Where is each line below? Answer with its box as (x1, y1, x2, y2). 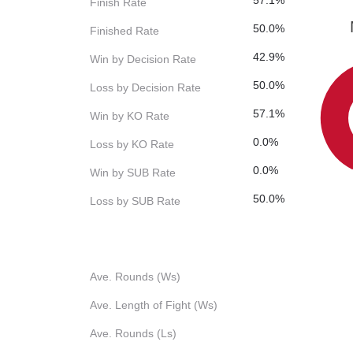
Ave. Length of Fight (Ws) (90, 299, 217, 312)
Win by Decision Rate (90, 53, 196, 66)
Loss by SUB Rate (90, 195, 180, 208)
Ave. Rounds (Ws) (90, 270, 180, 284)
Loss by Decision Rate (90, 81, 201, 95)
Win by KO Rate (90, 110, 169, 123)
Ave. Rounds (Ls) (90, 327, 176, 340)
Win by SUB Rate (90, 166, 176, 180)
